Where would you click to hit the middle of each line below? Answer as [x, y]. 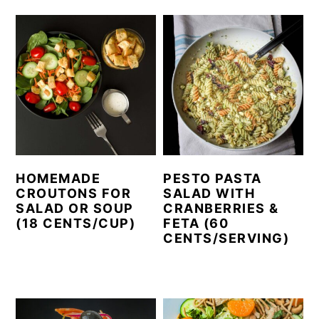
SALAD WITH [209, 193]
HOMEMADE [58, 178]
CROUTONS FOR [74, 193]
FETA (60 [196, 223]
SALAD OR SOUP [75, 208]
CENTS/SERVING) [226, 238]
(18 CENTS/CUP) [76, 223]
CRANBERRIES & [221, 208]
